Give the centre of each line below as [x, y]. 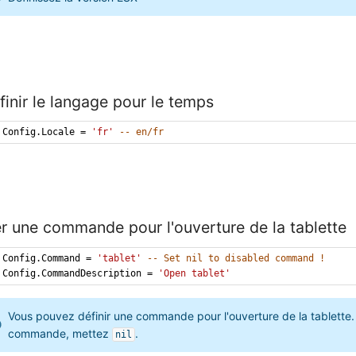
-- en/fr [142, 132]
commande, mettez [60, 334]
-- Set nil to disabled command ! [236, 258]
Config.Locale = [47, 132]
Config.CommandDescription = [81, 273]
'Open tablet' [195, 273]
